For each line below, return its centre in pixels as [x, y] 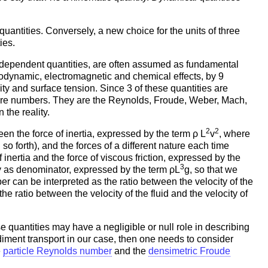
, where [234, 133]
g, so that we [211, 169]
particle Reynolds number [57, 251]
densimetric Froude [189, 251]
